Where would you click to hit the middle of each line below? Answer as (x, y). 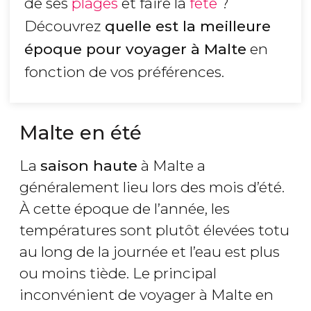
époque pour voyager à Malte (135, 49)
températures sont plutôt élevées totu (154, 230)
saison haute (89, 166)
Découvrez (65, 26)
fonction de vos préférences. (124, 72)
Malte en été (81, 133)
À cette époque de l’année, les (125, 209)
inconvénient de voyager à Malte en (146, 295)
